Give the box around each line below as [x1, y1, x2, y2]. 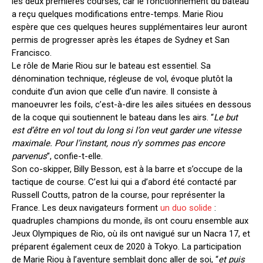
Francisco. [12, 47, 52, 58]
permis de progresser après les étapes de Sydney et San [12, 34, 230, 45]
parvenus [12, 150, 47, 161]
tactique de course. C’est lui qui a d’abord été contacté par [12, 176, 237, 187]
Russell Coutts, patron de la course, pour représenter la [12, 189, 225, 200]
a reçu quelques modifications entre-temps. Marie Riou [12, 8, 223, 19]
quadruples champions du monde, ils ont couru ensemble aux [12, 215, 248, 226]
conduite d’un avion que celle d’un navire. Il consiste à [12, 86, 217, 97]
